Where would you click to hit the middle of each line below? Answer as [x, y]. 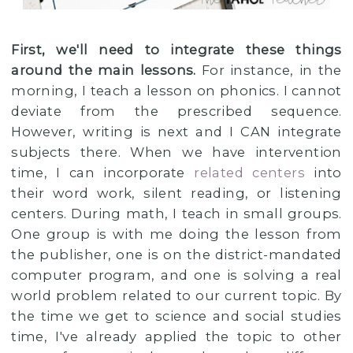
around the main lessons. [106, 71]
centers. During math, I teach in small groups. [176, 214]
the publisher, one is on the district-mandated [176, 255]
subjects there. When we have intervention [176, 152]
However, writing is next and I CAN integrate [176, 132]
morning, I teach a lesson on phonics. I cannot [176, 91]
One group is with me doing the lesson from [176, 234]
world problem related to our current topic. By [176, 296]
